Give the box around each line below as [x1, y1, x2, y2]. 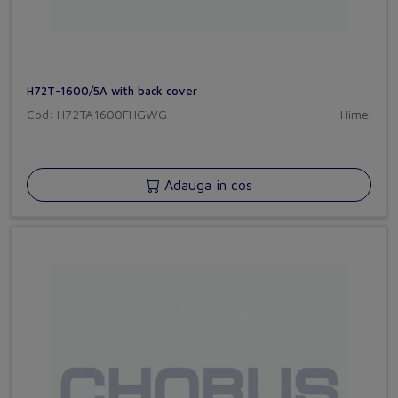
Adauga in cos [160, 177, 252, 194]
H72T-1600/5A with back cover [27, 84, 197, 99]
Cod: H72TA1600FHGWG [27, 107, 167, 123]
